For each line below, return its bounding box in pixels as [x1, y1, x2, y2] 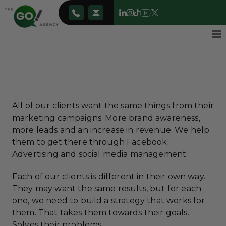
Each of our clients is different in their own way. [12, 172, 205, 181]
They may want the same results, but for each [12, 184, 201, 193]
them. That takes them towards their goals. [12, 208, 189, 217]
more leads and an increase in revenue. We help [12, 125, 210, 135]
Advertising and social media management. [12, 149, 188, 159]
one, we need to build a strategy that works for [12, 196, 205, 205]
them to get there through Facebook [12, 137, 167, 147]
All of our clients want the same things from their [12, 101, 214, 110]
